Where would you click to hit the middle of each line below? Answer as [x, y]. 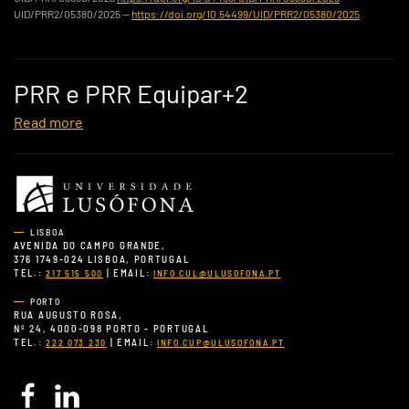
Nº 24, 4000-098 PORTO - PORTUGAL [111, 328]
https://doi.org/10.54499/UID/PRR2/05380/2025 [246, 13]
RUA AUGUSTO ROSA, [68, 315]
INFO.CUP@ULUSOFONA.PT [220, 342]
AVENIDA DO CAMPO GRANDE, [90, 245]
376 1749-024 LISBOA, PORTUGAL [102, 259]
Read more [48, 121]
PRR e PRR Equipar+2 [131, 93]
